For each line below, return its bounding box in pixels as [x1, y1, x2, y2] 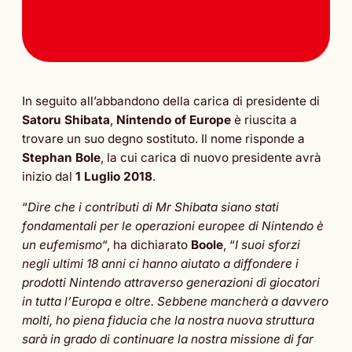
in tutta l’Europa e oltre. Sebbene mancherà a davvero [22, 294, 328, 310]
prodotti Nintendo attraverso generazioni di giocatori [22, 275, 320, 291]
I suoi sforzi [235, 237, 300, 253]
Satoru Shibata [22, 112, 110, 127]
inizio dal [22, 168, 75, 184]
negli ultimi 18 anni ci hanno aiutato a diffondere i [22, 256, 299, 272]
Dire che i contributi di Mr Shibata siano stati [27, 200, 279, 215]
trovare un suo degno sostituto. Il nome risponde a [22, 130, 305, 146]
